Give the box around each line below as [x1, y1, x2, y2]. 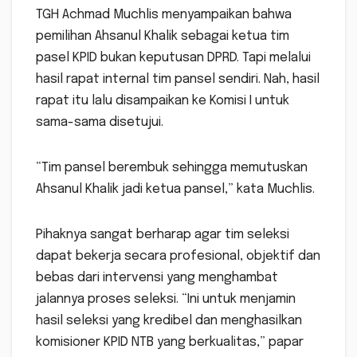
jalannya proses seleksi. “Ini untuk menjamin [36, 292, 296, 307]
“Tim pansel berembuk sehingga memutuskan [36, 161, 308, 175]
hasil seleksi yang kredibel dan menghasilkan [36, 314, 302, 328]
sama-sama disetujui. [36, 116, 163, 130]
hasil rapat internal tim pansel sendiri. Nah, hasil [36, 73, 320, 87]
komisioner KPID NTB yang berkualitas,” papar [36, 335, 304, 350]
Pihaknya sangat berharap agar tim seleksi [36, 228, 289, 242]
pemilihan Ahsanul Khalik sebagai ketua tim [36, 29, 289, 44]
